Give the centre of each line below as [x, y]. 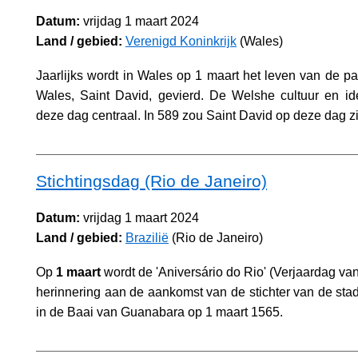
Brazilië [147, 237]
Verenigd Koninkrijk [181, 42]
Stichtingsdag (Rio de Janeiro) [151, 181]
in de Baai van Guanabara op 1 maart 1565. [159, 312]
